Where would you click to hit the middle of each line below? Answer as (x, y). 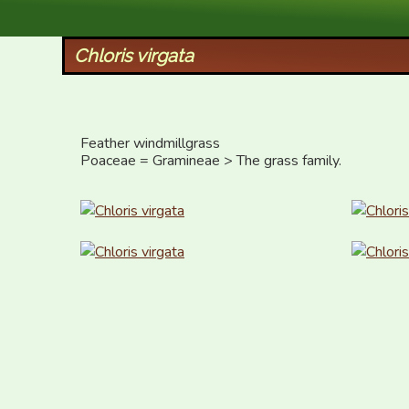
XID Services (119, 15)
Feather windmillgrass (150, 143)
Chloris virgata (133, 56)
